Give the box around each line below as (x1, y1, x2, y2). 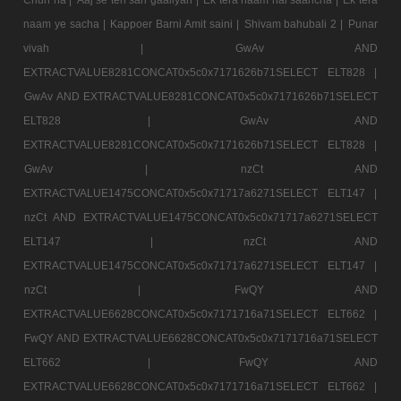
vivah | (23, 41, 235, 55)
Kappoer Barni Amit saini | (110, 17, 243, 30)
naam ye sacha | (23, 17, 109, 30)
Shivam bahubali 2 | (243, 17, 346, 30)
